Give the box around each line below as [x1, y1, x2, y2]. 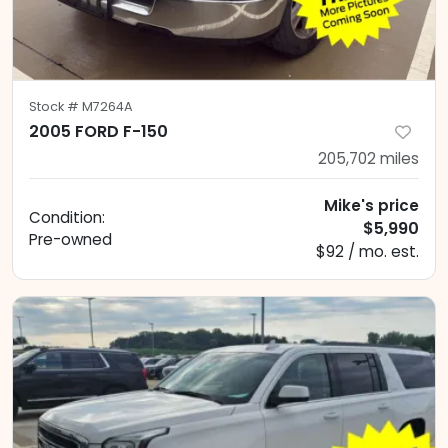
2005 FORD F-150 [29, 119, 168, 143]
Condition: [29, 206, 105, 228]
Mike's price [324, 194, 419, 216]
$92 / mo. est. [316, 240, 419, 262]
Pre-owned [29, 228, 112, 250]
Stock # [29, 97, 82, 115]
